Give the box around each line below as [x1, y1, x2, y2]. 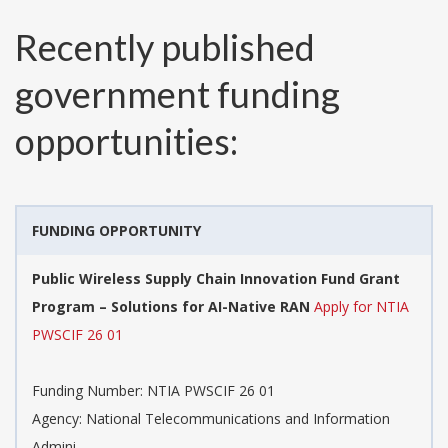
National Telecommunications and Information [86, 408, 390, 428]
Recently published [15, 24, 315, 69]
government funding [15, 71, 340, 116]
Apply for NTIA [314, 296, 409, 316]
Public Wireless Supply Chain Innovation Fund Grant [32, 268, 400, 288]
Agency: [32, 408, 86, 428]
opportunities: [15, 118, 238, 163]
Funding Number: [32, 380, 147, 400]
